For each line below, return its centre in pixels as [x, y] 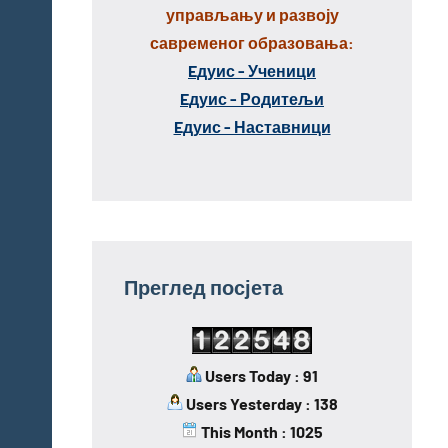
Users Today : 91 [260, 375]
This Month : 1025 [260, 431]
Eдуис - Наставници [252, 126]
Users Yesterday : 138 [260, 403]
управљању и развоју [252, 14]
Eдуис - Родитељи [252, 98]
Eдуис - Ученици [252, 70]
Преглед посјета [203, 286]
